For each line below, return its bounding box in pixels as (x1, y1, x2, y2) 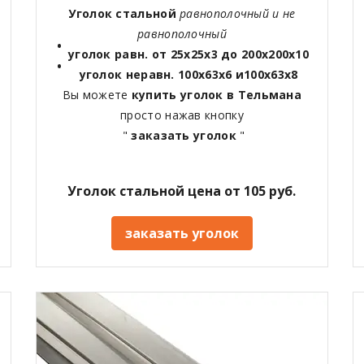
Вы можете (62, 87, 132, 103)
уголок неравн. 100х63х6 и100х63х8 (79, 67, 298, 83)
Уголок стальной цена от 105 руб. (67, 182, 297, 201)
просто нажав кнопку (120, 107, 244, 123)
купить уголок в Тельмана (131, 87, 302, 103)
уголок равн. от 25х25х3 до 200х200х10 (67, 46, 310, 63)
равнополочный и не (175, 6, 296, 22)
